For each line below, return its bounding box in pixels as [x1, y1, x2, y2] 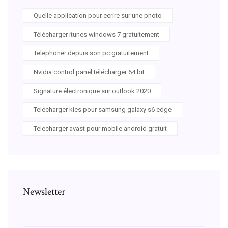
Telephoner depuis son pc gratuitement [34, 49, 149, 57]
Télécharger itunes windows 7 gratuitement [34, 30, 159, 38]
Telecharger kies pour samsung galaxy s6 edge [34, 105, 172, 113]
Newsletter [23, 185, 65, 198]
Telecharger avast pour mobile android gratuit [34, 124, 167, 132]
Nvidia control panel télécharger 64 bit [34, 68, 145, 76]
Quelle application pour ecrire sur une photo [34, 11, 162, 19]
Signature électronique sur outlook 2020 [34, 87, 151, 95]
